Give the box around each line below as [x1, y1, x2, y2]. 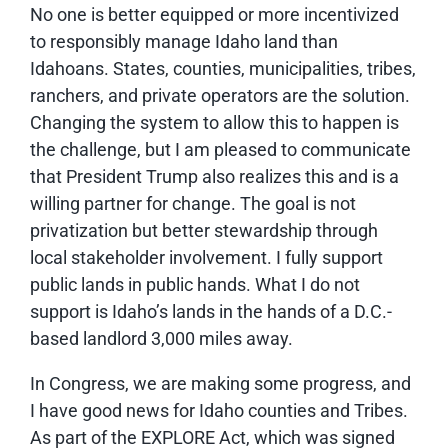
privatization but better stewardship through [30, 219, 378, 241]
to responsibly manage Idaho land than [30, 30, 338, 52]
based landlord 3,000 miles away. [30, 327, 293, 349]
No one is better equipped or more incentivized [30, 3, 399, 25]
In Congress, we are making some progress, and [30, 372, 411, 394]
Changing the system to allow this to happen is [30, 111, 399, 133]
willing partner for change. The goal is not [30, 192, 356, 214]
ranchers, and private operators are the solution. [30, 84, 410, 106]
